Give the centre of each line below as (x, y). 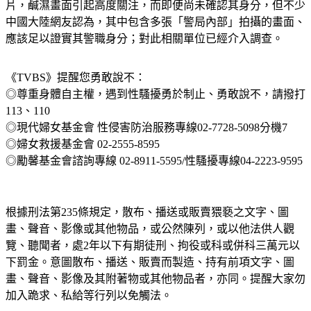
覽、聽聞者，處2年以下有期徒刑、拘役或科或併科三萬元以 (153, 262)
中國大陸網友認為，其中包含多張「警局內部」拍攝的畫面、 (155, 39)
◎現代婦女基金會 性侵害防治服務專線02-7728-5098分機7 (146, 144)
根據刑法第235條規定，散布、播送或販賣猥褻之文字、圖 (147, 229)
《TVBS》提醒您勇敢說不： (76, 94)
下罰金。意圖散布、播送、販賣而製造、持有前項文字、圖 (150, 279)
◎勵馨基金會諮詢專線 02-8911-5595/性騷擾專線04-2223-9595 (154, 178)
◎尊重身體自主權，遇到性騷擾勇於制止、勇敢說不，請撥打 (155, 111)
